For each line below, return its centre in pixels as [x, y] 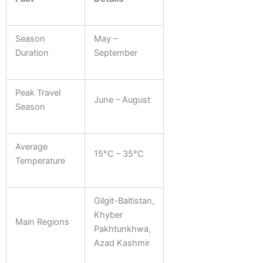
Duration [32, 53]
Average [31, 146]
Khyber [108, 215]
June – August [122, 100]
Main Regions [42, 222]
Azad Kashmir [122, 243]
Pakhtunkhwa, [122, 229]
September [115, 53]
